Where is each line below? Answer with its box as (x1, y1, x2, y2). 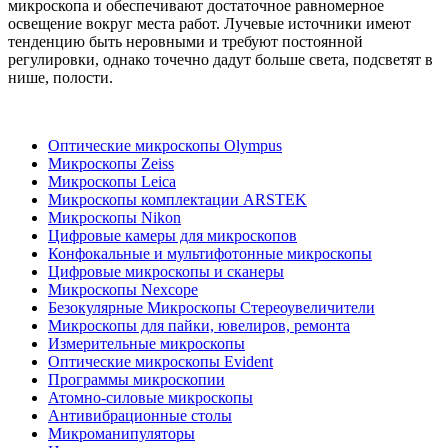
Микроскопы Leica (48, 172, 176, 190)
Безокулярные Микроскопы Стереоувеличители (48, 298, 375, 316)
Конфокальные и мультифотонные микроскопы (48, 244, 372, 262)
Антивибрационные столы (48, 406, 232, 424)
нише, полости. (8, 68, 113, 86)
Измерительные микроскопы (48, 334, 245, 352)
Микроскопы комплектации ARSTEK (48, 190, 307, 208)
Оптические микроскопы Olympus (48, 136, 282, 154)
